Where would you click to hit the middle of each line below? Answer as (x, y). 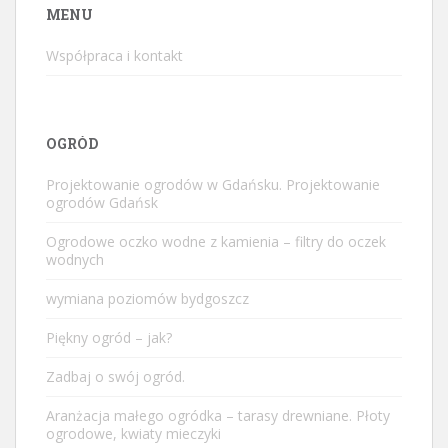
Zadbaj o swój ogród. (115, 377)
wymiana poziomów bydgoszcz (147, 299)
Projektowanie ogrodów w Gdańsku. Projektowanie (213, 185)
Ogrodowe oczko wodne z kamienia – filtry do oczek (216, 242)
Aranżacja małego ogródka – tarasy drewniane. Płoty (218, 416)
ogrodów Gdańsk (102, 203)
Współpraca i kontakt (114, 56)
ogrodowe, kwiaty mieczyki (133, 434)
